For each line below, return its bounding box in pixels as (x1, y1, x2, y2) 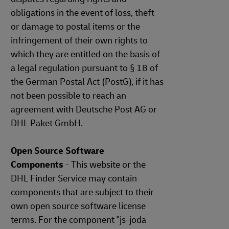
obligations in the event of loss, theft (11, 7, 154, 19)
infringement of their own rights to (11, 35, 148, 47)
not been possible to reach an (11, 90, 126, 102)
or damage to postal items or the (11, 21, 140, 33)
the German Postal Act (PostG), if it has (11, 76, 164, 88)
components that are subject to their (11, 187, 154, 198)
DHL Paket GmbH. (11, 118, 83, 129)
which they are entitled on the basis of (11, 49, 160, 60)
